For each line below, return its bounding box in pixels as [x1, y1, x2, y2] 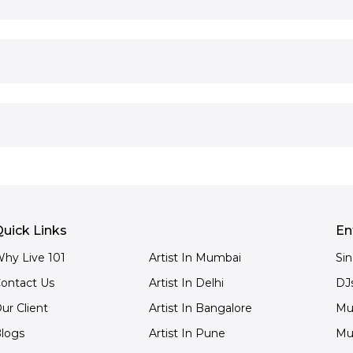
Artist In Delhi [148, 276, 224, 290]
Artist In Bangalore [148, 301, 252, 315]
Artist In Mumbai [148, 251, 241, 265]
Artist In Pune [148, 326, 225, 340]
